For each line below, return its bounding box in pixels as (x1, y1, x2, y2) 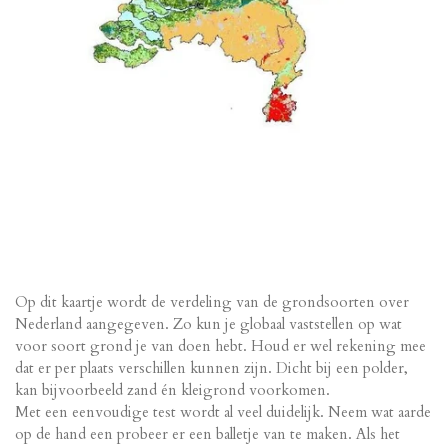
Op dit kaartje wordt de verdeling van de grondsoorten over (15, 292, 409, 313)
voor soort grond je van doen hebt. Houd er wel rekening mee (15, 336, 426, 357)
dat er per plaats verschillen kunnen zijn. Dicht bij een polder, (15, 358, 408, 379)
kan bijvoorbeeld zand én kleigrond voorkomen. (15, 380, 330, 401)
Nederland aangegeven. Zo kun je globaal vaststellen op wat (15, 314, 402, 335)
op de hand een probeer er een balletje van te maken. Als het (15, 424, 400, 445)
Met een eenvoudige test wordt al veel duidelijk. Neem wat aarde (15, 402, 431, 423)
